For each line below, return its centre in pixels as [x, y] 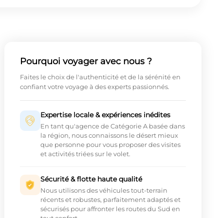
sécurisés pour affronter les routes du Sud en [110, 209]
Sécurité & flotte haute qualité [91, 179]
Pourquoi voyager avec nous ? [86, 62]
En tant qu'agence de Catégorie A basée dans [112, 126]
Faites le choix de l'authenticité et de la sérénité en [100, 77]
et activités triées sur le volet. [85, 154]
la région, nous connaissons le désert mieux [109, 136]
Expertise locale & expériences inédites [105, 115]
